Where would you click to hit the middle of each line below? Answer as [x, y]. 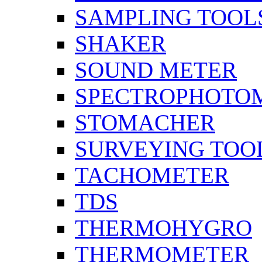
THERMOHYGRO [163, 228]
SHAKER [120, 44]
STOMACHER [145, 123]
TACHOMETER [152, 175]
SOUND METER [156, 70]
